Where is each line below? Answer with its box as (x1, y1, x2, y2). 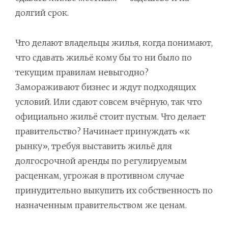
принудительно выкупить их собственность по (15, 185, 213, 196)
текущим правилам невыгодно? (15, 67, 149, 78)
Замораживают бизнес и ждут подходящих (15, 82, 196, 93)
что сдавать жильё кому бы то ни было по (15, 52, 192, 63)
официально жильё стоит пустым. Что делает (15, 111, 206, 122)
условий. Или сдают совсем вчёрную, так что (15, 97, 202, 107)
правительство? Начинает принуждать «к (15, 126, 190, 137)
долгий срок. (15, 8, 69, 18)
